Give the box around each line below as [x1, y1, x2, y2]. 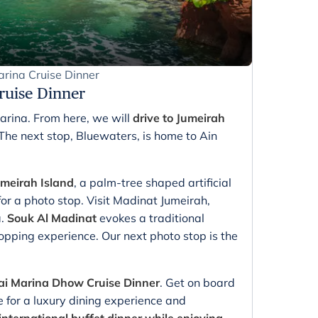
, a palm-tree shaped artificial [74, 175, 231, 190]
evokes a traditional [97, 210, 204, 225]
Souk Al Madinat [7, 210, 97, 225]
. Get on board [160, 275, 235, 290]
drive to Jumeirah [133, 110, 225, 125]
